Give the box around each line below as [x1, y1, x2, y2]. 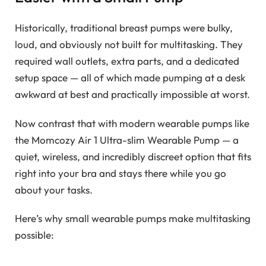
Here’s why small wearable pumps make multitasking [15, 212, 251, 225]
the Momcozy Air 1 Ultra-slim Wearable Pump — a [15, 133, 239, 146]
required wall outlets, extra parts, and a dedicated [15, 55, 239, 68]
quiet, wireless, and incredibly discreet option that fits [15, 150, 251, 163]
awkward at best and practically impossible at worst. [15, 88, 250, 101]
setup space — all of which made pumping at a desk [15, 71, 245, 84]
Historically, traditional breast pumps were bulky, [15, 21, 233, 34]
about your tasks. [15, 183, 93, 196]
